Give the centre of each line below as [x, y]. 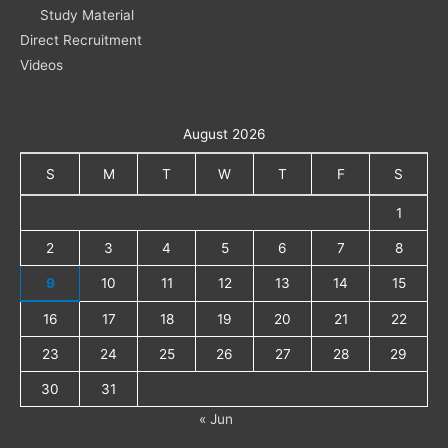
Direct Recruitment [81, 39]
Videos [41, 64]
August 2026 [224, 134]
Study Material [87, 14]
